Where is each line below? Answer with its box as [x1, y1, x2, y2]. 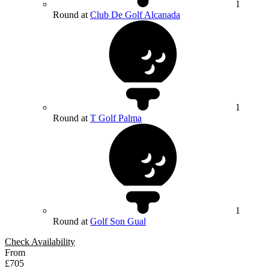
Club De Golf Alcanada [90, 10, 180, 20]
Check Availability [5, 237, 75, 247]
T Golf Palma [90, 113, 142, 124]
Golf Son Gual [90, 216, 146, 227]
